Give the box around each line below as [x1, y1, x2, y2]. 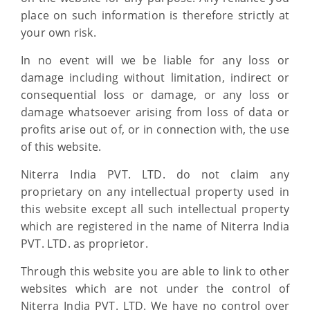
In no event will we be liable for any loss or [21, 53, 289, 68]
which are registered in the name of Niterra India [21, 219, 289, 234]
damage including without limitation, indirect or [21, 70, 289, 85]
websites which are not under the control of [21, 281, 289, 296]
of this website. [21, 139, 102, 154]
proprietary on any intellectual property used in [21, 184, 289, 199]
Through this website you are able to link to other [21, 264, 289, 279]
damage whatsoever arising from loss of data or [21, 104, 289, 120]
